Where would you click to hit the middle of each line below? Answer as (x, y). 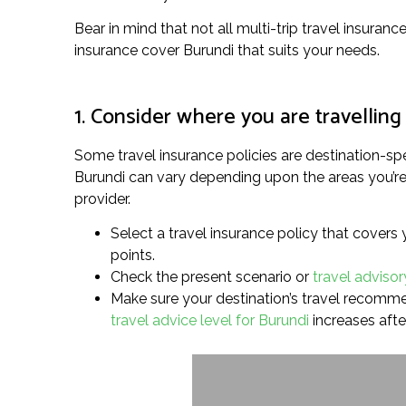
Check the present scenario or (212, 276)
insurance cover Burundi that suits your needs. (227, 51)
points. (133, 255)
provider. (102, 198)
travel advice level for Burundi (210, 320)
